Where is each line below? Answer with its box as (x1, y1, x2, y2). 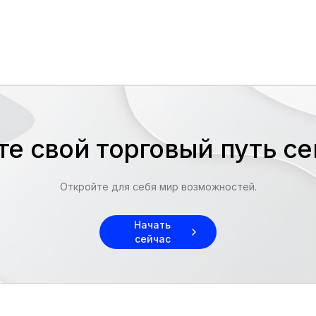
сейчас (134, 233, 171, 245)
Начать (134, 219, 171, 231)
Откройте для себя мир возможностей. (59, 181, 257, 193)
